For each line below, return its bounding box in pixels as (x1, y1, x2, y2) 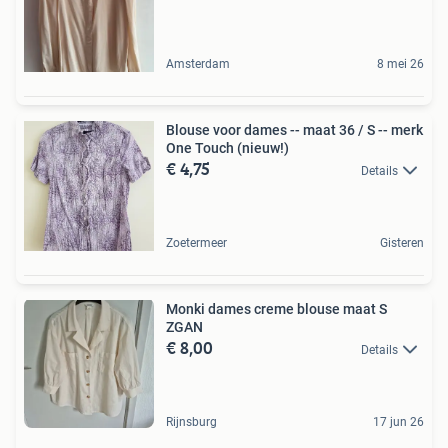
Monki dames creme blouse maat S (166, 300, 387, 317)
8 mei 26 (377, 56, 424, 71)
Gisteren (380, 235, 424, 250)
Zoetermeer (166, 235, 227, 250)
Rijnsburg (166, 414, 217, 429)
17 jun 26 (373, 414, 424, 429)
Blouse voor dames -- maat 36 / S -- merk (166, 121, 423, 138)
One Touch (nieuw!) (166, 139, 289, 156)
